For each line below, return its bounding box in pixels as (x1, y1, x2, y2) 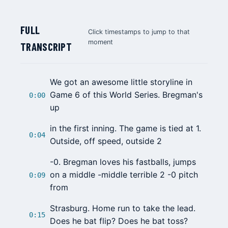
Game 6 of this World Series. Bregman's (50, 90, 203, 100)
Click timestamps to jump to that (88, 28, 190, 36)
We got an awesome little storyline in (50, 77, 192, 88)
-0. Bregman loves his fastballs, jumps (50, 157, 196, 167)
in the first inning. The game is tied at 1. (50, 123, 201, 134)
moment (88, 38, 113, 46)
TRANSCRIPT (20, 40, 72, 53)
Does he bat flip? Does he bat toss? (50, 216, 188, 226)
